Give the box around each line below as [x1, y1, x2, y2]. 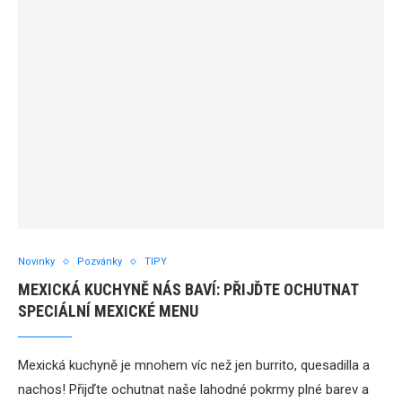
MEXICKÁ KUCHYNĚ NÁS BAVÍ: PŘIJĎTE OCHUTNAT [18, 280, 358, 299]
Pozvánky [77, 256, 122, 267]
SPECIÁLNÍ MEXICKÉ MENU [18, 301, 198, 320]
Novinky [18, 256, 55, 267]
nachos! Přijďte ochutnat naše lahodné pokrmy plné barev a [18, 381, 369, 398]
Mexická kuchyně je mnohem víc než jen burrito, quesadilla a [18, 357, 370, 373]
